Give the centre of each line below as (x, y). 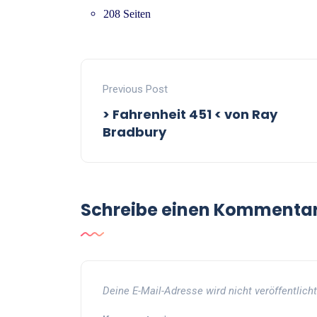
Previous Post (135, 90)
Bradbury (134, 132)
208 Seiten (127, 14)
